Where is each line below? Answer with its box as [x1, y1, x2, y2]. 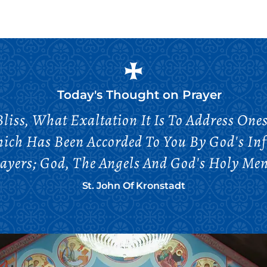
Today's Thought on [57, 88, 182, 102]
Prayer [182, 88, 222, 102]
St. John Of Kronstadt [82, 180, 185, 191]
